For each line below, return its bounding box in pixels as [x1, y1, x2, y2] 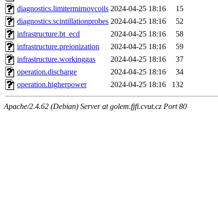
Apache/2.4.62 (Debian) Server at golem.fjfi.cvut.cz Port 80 [4, 102, 187, 111]
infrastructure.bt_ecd [17, 30, 80, 38]
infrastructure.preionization [17, 42, 99, 51]
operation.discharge [17, 68, 77, 76]
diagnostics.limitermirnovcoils [17, 4, 109, 13]
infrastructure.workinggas [17, 55, 95, 64]
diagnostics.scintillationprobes [17, 17, 109, 26]
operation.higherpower [17, 80, 87, 89]
